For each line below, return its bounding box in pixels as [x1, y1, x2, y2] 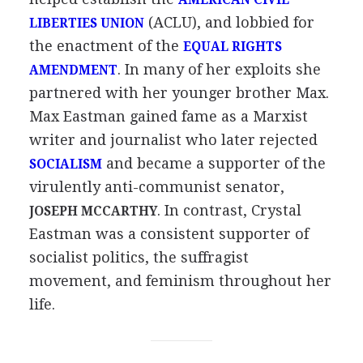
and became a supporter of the [101, 155, 326, 172]
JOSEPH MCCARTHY [28, 204, 157, 219]
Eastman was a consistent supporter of [28, 225, 309, 242]
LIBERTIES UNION [28, 16, 144, 31]
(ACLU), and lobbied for [143, 14, 314, 31]
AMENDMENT [28, 63, 117, 78]
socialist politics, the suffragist [28, 249, 249, 266]
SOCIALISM [28, 157, 102, 172]
